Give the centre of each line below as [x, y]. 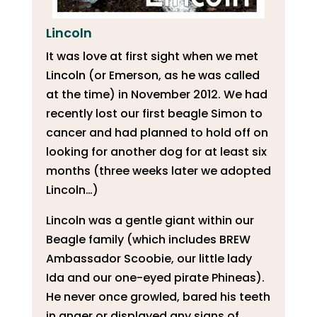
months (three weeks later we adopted [158, 171]
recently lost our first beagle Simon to [154, 113]
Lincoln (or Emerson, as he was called [152, 75]
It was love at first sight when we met [152, 56]
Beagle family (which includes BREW [148, 239]
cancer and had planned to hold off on [157, 132]
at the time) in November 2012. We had [156, 94]
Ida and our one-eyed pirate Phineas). [155, 277]
